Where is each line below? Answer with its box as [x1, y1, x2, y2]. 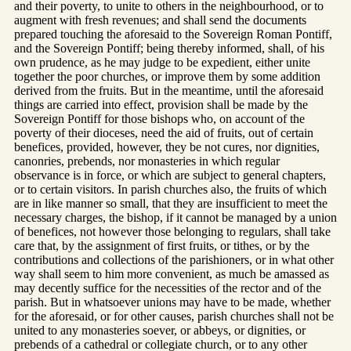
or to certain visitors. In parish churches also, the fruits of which [14, 183, 327, 197]
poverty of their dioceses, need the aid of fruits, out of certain [14, 126, 313, 140]
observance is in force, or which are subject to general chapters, [14, 168, 326, 183]
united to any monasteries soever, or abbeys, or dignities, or [14, 324, 306, 338]
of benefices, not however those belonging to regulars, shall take [14, 225, 331, 239]
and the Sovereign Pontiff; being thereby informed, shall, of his [14, 42, 324, 56]
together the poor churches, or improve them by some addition [14, 70, 320, 84]
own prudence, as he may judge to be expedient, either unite [14, 56, 310, 70]
